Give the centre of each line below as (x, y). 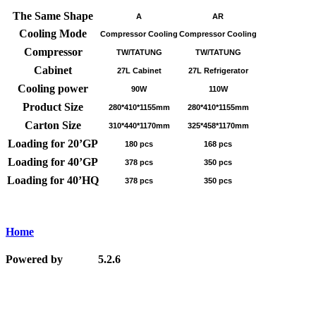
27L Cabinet (139, 71)
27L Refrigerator (218, 71)
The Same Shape (53, 16)
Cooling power (53, 89)
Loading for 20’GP (53, 144)
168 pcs (218, 144)
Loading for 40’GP (53, 162)
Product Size (53, 107)
